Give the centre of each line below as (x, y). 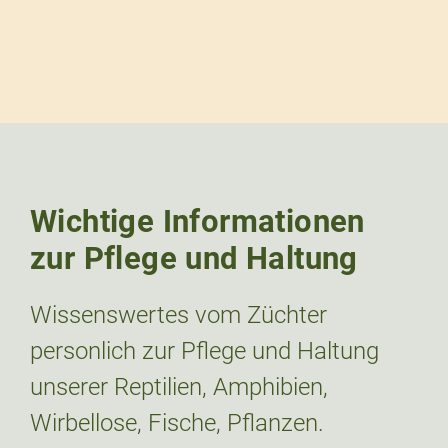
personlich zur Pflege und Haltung (204, 351)
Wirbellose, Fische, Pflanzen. (177, 423)
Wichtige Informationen (197, 222)
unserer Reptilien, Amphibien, (179, 387)
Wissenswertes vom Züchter (178, 315)
